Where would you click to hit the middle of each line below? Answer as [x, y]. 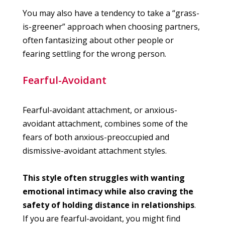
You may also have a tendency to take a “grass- [111, 13]
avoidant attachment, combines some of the [105, 124]
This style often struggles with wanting [104, 178]
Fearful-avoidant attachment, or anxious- [100, 110]
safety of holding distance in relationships [108, 205]
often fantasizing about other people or [98, 40]
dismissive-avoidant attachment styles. [95, 151]
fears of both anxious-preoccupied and [96, 137]
